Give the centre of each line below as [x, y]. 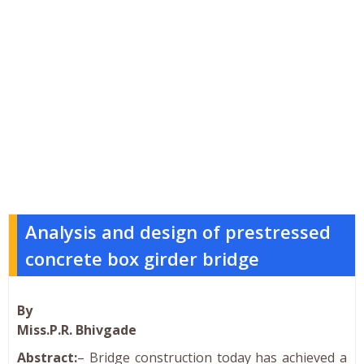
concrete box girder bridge [142, 258]
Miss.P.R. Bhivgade [77, 329]
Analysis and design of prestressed [178, 231]
